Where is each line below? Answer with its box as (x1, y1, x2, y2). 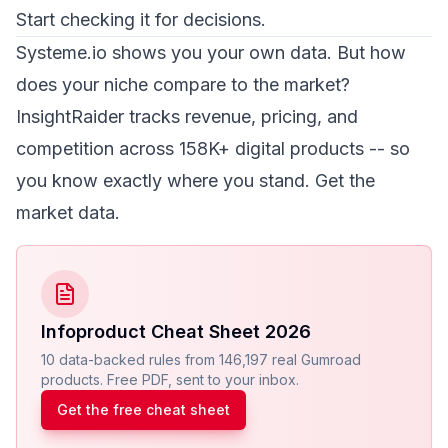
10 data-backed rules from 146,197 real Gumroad (41, 351, 361, 368)
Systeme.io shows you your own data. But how (16, 42, 406, 63)
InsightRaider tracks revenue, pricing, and (16, 106, 358, 127)
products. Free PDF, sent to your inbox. (41, 371, 299, 388)
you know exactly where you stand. (16, 170, 315, 191)
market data (16, 202, 115, 223)
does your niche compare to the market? (16, 74, 350, 95)
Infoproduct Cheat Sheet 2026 (41, 321, 311, 342)
